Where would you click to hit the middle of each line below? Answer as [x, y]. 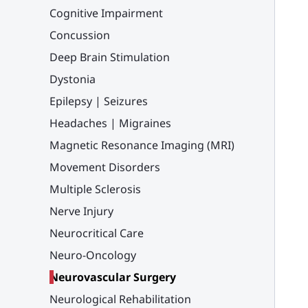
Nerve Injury [81, 211]
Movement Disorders [105, 167]
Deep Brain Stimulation [110, 57]
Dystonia [73, 79]
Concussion [80, 35]
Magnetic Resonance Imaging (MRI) [142, 145]
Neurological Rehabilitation [120, 299]
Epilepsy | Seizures [99, 101]
